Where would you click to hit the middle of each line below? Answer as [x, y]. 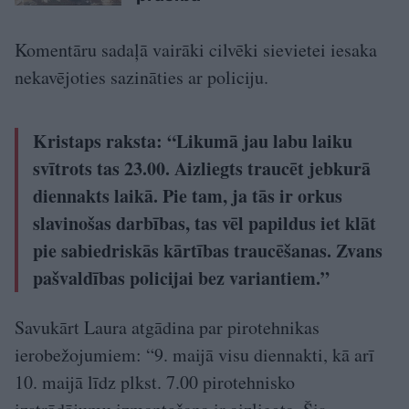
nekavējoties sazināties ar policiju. [142, 77]
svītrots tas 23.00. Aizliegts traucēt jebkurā [202, 168]
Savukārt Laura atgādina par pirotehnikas [167, 327]
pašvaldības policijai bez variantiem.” [181, 278]
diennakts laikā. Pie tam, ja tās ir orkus [188, 195]
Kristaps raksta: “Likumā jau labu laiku [193, 141]
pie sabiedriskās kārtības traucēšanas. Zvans [208, 250]
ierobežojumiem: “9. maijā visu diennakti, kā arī [194, 354]
